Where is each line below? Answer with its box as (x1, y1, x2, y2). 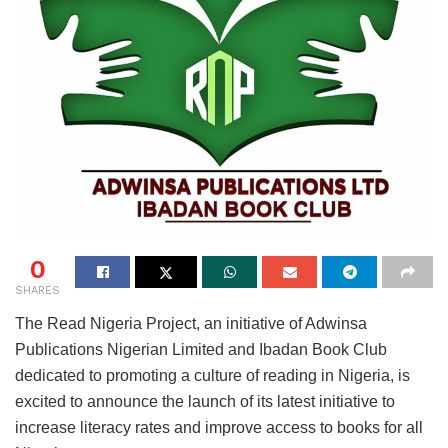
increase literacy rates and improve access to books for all (15, 418, 423, 436)
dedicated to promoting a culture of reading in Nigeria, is (15, 366, 410, 384)
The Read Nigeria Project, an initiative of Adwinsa (15, 314, 367, 332)
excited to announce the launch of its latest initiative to (15, 392, 395, 410)
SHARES (15, 283, 60, 297)
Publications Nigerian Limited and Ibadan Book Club (15, 340, 387, 358)
